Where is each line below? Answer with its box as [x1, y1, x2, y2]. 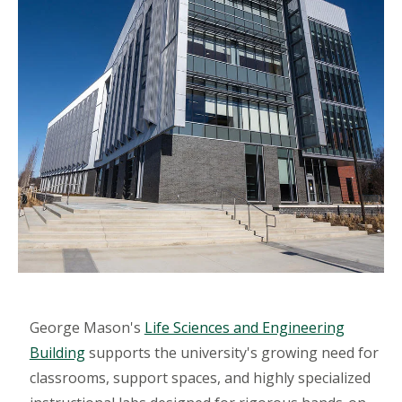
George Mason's [29, 318, 144, 338]
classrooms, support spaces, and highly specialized [29, 368, 371, 389]
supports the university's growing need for [84, 343, 379, 363]
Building [29, 343, 85, 363]
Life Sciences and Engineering [144, 318, 345, 338]
